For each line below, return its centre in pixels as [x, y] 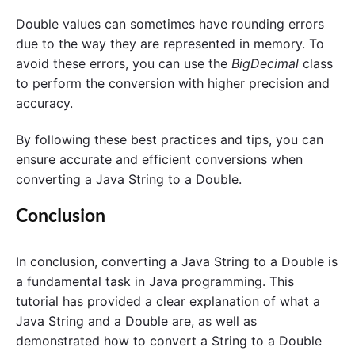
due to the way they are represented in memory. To [170, 43]
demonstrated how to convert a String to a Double [169, 341]
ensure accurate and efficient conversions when [159, 159]
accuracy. [44, 103]
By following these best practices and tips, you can [170, 139]
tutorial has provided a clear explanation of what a [168, 302]
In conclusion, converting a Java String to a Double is [177, 262]
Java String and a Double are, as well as [136, 321]
